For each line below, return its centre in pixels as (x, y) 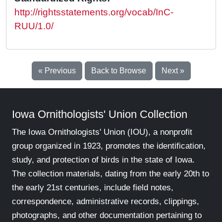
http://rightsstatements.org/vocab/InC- (94, 12)
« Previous (57, 71)
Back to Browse (118, 71)
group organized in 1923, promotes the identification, (109, 146)
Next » (173, 71)
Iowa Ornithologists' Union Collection (100, 114)
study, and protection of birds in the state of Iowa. (103, 160)
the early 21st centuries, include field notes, (93, 188)
